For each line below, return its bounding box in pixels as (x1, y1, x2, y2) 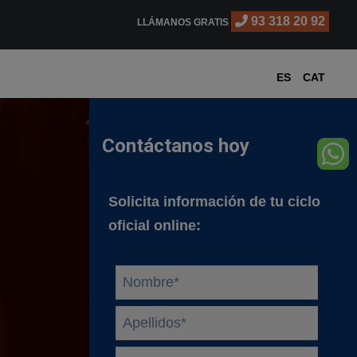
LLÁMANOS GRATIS (137, 17, 231, 28)
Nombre (90, 266, 144, 282)
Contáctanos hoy (102, 135, 249, 157)
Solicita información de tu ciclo (108, 194, 321, 210)
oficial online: (108, 218, 202, 233)
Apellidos (90, 307, 155, 323)
